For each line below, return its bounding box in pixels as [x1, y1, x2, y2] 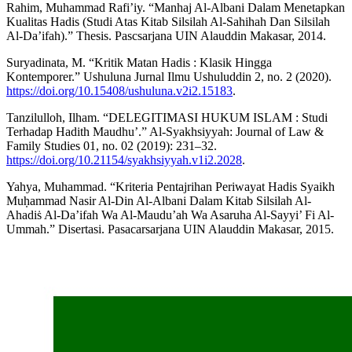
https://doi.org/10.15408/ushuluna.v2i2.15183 [6, 83, 233, 97]
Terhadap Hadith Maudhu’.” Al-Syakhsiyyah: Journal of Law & [6, 124, 324, 138]
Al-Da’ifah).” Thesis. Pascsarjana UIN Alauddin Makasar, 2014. [6, 28, 326, 42]
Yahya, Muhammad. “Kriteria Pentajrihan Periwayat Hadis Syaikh [6, 179, 335, 193]
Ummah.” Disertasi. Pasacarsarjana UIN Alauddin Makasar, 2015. [6, 222, 334, 236]
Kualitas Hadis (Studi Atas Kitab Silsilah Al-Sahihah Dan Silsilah [6, 14, 330, 28]
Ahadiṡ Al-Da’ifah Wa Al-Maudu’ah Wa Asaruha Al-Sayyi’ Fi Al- [6, 207, 334, 222]
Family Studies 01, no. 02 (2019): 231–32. [6, 138, 217, 152]
